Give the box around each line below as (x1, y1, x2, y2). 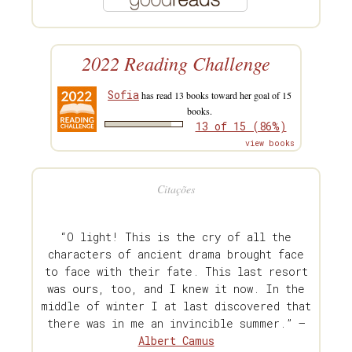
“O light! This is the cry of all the (60, 229, 291, 245)
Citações (157, 181, 195, 197)
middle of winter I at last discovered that (41, 299, 311, 314)
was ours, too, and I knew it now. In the (47, 281, 305, 297)
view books (245, 138, 295, 149)
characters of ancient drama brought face (48, 247, 304, 262)
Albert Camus (137, 333, 214, 349)
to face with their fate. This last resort (44, 264, 308, 280)
